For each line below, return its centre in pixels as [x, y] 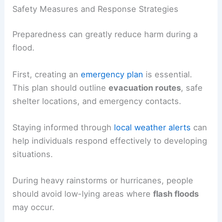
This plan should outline [61, 87]
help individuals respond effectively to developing [110, 140]
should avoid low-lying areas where [83, 194]
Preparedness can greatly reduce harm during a [105, 34]
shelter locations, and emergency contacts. [97, 101]
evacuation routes [145, 87]
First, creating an [47, 74]
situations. [33, 154]
